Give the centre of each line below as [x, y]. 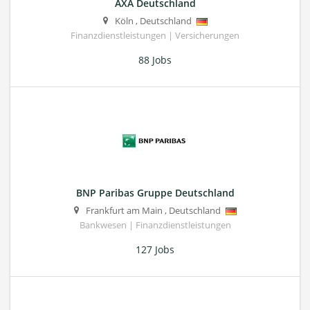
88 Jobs [155, 60]
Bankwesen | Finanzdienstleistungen [155, 226]
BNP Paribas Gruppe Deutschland [155, 193]
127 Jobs [155, 250]
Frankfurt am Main [124, 211]
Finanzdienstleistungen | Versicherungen [155, 36]
